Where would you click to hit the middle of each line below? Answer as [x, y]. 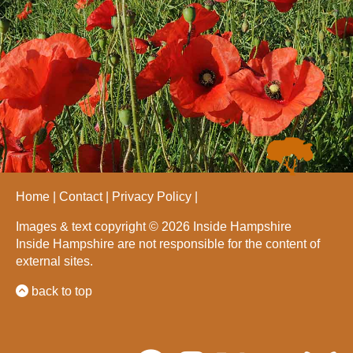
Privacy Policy [152, 197]
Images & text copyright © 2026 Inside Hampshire [154, 227]
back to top [60, 291]
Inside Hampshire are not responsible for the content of [168, 244]
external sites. [54, 261]
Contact [81, 197]
